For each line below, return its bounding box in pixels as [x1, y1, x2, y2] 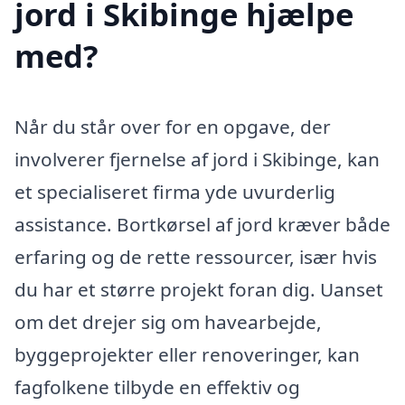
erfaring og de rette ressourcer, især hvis [14, 243, 377, 269]
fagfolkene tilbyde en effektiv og [14, 373, 300, 400]
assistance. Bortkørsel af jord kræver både [14, 211, 391, 237]
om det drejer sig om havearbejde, [14, 308, 322, 334]
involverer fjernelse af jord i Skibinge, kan [14, 146, 380, 172]
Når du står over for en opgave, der [14, 113, 331, 139]
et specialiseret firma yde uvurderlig [14, 178, 335, 204]
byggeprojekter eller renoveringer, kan [14, 341, 360, 367]
